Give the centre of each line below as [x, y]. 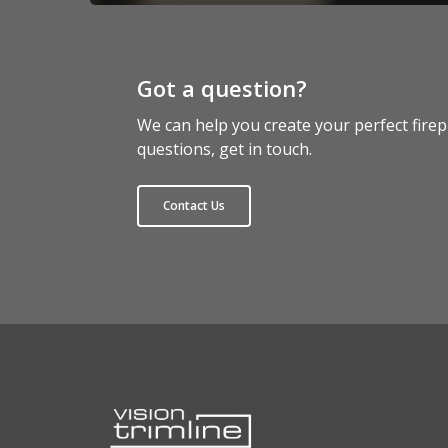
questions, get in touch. [224, 149]
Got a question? [221, 88]
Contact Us [193, 206]
